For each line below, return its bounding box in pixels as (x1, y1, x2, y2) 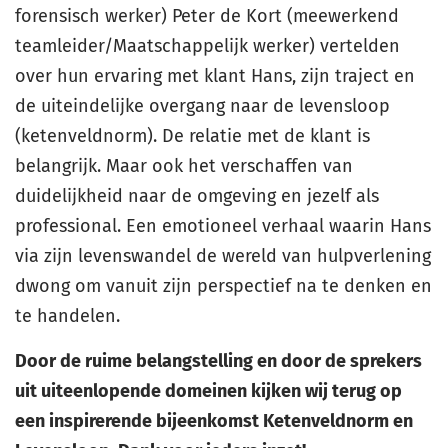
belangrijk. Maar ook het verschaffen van (15, 155, 353, 177)
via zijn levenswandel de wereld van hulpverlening (15, 245, 431, 267)
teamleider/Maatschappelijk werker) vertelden (15, 35, 400, 57)
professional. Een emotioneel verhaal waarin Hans (15, 215, 431, 237)
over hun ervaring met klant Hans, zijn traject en (15, 65, 415, 87)
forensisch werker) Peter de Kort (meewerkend (15, 5, 399, 27)
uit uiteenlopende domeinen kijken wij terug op (15, 380, 402, 402)
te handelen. (15, 305, 120, 327)
